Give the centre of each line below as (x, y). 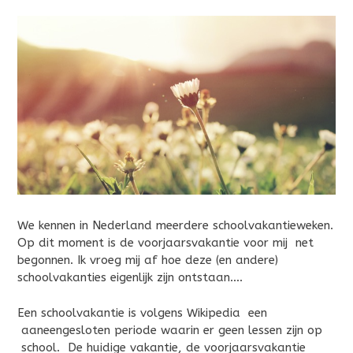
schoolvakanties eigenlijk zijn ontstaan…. (130, 278)
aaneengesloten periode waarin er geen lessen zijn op (170, 330)
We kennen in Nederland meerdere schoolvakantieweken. (175, 226)
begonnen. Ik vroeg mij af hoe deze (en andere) (148, 260)
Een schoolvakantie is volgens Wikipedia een (142, 312)
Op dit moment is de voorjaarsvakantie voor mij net (165, 243)
